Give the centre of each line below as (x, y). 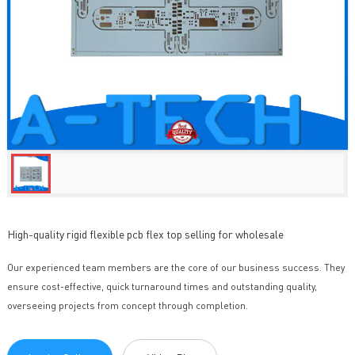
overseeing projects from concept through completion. (127, 306)
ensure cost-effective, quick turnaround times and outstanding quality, (162, 287)
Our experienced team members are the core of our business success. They (176, 268)
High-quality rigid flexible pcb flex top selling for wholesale (145, 234)
